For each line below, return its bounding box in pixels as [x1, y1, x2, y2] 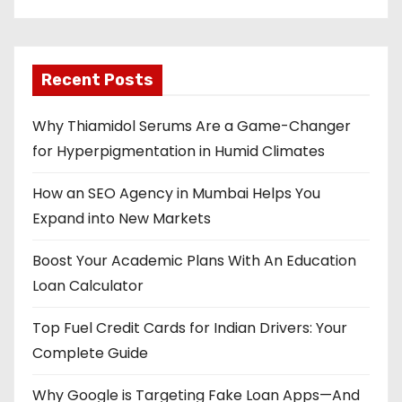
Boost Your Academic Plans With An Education [32, 250, 356, 271]
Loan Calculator [32, 275, 144, 296]
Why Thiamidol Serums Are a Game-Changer [32, 116, 351, 136]
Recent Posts [41, 70, 153, 90]
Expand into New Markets [32, 208, 211, 229]
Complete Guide [32, 343, 148, 363]
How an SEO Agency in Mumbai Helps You [32, 183, 320, 204]
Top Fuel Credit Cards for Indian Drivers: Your [32, 318, 347, 338]
